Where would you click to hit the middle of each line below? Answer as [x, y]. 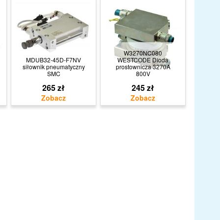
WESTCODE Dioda [143, 60]
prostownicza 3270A [143, 67]
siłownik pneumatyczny [54, 67]
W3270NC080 [143, 53]
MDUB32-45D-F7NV [54, 60]
